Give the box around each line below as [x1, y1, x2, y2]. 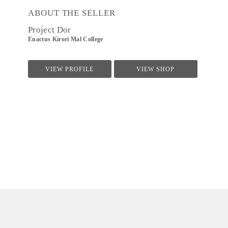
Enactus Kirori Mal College [28, 36, 103, 42]
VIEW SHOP [136, 66, 175, 72]
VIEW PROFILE [45, 66, 94, 72]
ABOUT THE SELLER [28, 8, 116, 18]
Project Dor [28, 25, 71, 35]
